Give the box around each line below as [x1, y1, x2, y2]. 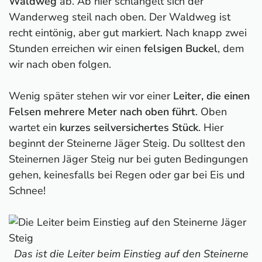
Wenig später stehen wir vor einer [9, 88, 173, 103]
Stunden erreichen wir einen [9, 41, 144, 56]
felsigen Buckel [144, 41, 218, 56]
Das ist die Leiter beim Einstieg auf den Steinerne [13, 246, 249, 261]
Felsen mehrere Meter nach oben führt [9, 104, 195, 119]
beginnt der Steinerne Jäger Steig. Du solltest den [9, 136, 245, 150]
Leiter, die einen [173, 88, 250, 103]
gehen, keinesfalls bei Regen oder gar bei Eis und [9, 167, 245, 182]
